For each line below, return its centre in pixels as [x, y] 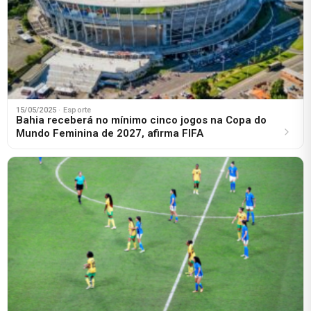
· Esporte [75, 110]
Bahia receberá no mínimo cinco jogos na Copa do [141, 120]
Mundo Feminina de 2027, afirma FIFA [110, 133]
